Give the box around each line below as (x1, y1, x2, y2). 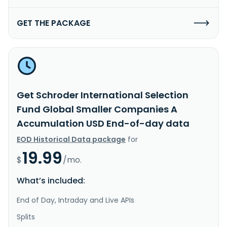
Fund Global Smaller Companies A (17, 102, 177, 116)
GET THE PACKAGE (17, 17, 90, 29)
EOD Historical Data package (17, 134, 126, 144)
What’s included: (17, 174, 85, 186)
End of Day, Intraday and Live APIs (17, 195, 134, 205)
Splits (17, 211, 35, 222)
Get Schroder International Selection (17, 88, 188, 101)
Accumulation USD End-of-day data (17, 117, 190, 130)
